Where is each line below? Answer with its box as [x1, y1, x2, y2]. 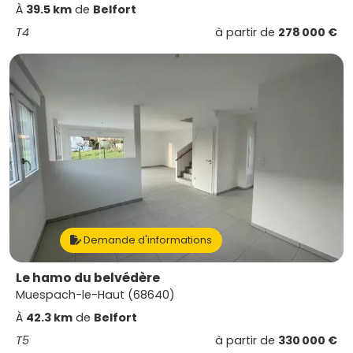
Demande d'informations [81, 233, 212, 247]
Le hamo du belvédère [16, 269, 160, 287]
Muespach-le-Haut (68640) [16, 287, 175, 303]
